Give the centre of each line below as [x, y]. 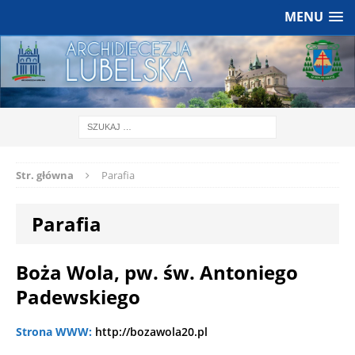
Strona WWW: [55, 332]
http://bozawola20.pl [151, 332]
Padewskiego [78, 297]
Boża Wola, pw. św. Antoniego [157, 273]
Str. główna [45, 176]
